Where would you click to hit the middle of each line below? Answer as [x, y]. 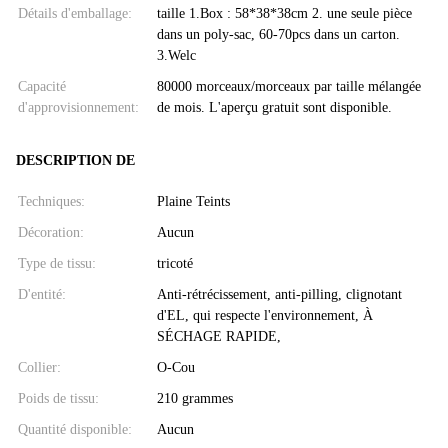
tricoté [174, 263]
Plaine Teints [193, 201]
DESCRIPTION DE [75, 160]
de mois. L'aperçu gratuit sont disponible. [274, 107]
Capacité [42, 86]
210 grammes [194, 398]
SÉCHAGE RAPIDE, [218, 336]
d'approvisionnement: [78, 107]
